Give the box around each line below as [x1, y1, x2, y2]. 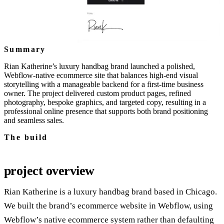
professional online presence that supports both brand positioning [4, 107, 208, 115]
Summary [4, 45, 46, 53]
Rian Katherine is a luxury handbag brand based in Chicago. [4, 186, 217, 196]
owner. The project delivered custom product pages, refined [4, 89, 191, 97]
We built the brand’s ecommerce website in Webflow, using [4, 200, 213, 210]
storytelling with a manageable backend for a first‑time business [4, 80, 203, 88]
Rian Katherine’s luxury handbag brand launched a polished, [4, 62, 195, 70]
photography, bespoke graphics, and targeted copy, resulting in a [4, 98, 206, 106]
